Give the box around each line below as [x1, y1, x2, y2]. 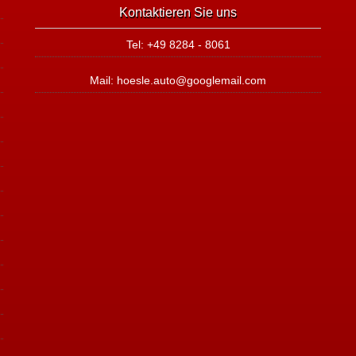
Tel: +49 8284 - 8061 [126, 38, 230, 51]
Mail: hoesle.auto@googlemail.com [90, 74, 266, 87]
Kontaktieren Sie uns [119, 6, 237, 19]
